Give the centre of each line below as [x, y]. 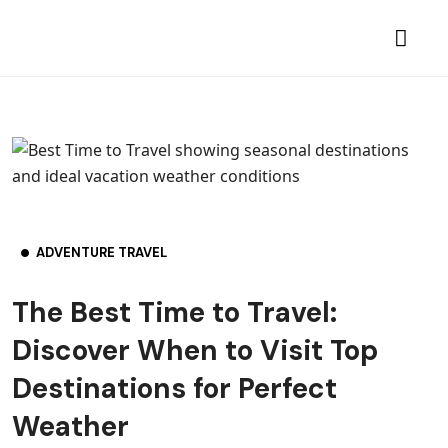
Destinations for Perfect [174, 388]
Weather [70, 426]
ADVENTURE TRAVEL [101, 252]
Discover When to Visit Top [195, 350]
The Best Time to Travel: [174, 312]
